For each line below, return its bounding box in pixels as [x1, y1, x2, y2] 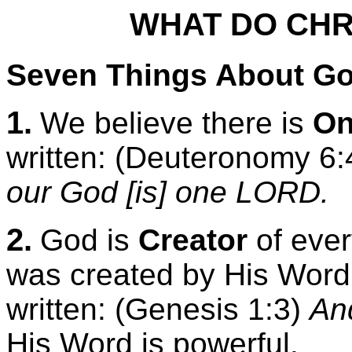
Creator [138, 222, 247, 257]
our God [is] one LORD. [6, 174, 329, 209]
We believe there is [40, 105, 313, 140]
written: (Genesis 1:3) [6, 291, 310, 326]
